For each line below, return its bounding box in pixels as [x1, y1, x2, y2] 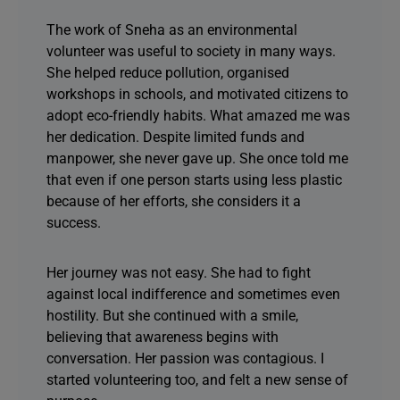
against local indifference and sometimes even [46, 286, 340, 303]
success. [46, 214, 101, 231]
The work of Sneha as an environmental [46, 21, 297, 38]
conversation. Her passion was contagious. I [46, 350, 324, 367]
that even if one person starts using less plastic [46, 171, 342, 188]
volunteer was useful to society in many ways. [46, 43, 336, 60]
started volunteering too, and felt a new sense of [46, 371, 348, 388]
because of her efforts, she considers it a [46, 193, 301, 210]
